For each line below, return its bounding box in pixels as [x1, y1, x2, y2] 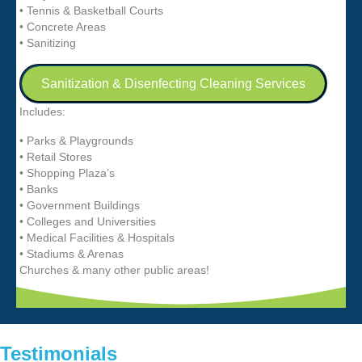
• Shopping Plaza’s [19, 166, 115, 179]
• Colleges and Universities [19, 214, 156, 228]
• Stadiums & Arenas [19, 246, 124, 260]
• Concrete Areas [19, 19, 106, 33]
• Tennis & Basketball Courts [19, 3, 163, 17]
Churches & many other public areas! [19, 263, 209, 276]
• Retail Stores [19, 149, 92, 163]
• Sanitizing [19, 36, 76, 49]
